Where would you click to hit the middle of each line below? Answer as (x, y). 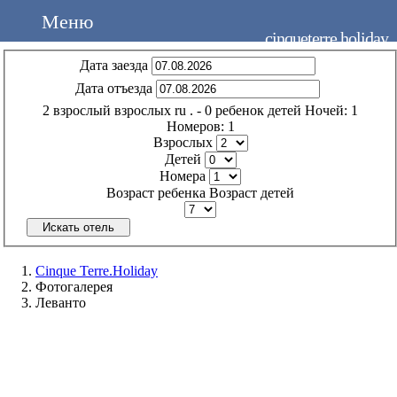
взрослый (82, 110)
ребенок (240, 110)
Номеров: (195, 126)
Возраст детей (252, 192)
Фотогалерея (74, 286)
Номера (183, 175)
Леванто (61, 302)
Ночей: (326, 110)
